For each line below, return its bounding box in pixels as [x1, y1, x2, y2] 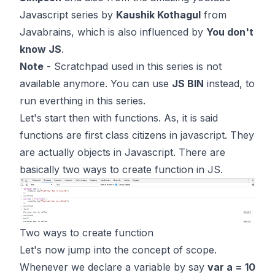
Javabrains [20, 26, 71, 38]
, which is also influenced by [71, 26, 206, 38]
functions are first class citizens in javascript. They [20, 129, 254, 141]
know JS [20, 43, 61, 55]
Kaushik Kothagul [116, 9, 201, 21]
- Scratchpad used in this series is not [44, 60, 222, 72]
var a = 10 [207, 261, 255, 274]
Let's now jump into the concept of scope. [20, 244, 217, 257]
